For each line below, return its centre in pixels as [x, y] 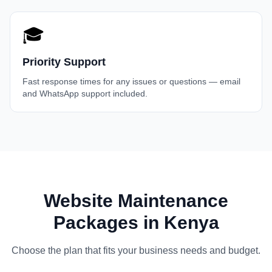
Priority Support [64, 62]
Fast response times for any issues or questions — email [131, 81]
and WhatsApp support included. [85, 93]
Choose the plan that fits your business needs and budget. [136, 250]
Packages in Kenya [136, 223]
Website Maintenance [136, 201]
